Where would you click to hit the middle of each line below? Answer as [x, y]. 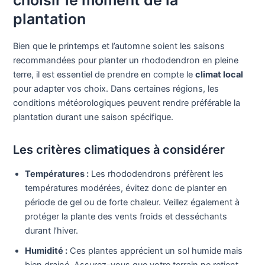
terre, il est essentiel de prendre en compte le [104, 74]
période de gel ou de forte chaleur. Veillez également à [132, 202]
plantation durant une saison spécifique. [93, 117]
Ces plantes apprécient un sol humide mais [155, 251]
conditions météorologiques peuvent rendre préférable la [127, 103]
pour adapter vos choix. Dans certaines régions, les [116, 88]
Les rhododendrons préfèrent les [156, 174]
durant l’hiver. [52, 230]
